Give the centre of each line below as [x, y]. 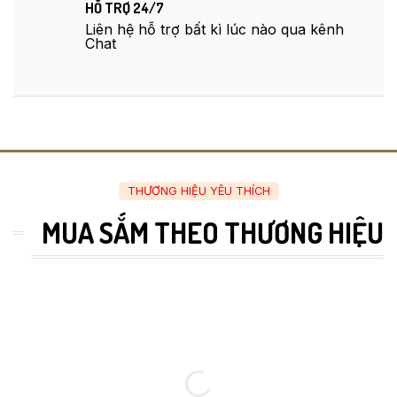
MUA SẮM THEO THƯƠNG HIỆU [213, 233]
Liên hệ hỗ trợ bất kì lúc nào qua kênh [214, 30]
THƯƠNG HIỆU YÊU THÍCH [198, 191]
